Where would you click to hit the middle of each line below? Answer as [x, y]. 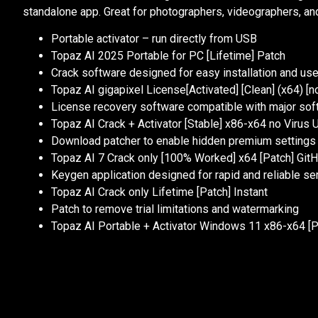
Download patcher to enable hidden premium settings [183, 141]
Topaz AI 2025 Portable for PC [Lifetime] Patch [168, 56]
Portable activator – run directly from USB [154, 39]
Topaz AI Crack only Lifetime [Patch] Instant [159, 192]
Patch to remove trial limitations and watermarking [175, 209]
